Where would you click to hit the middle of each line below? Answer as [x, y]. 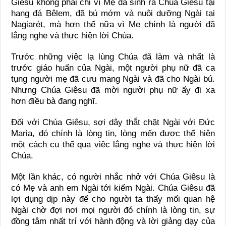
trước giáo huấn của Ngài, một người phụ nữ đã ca [113, 68]
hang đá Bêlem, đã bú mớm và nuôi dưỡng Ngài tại [113, 13]
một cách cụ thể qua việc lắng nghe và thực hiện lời [113, 144]
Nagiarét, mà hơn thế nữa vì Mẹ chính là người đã [113, 24]
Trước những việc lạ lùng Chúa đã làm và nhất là [113, 56]
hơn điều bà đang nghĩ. [54, 101]
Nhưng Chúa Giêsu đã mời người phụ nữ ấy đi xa [113, 90]
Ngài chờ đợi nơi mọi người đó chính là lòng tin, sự [113, 210]
